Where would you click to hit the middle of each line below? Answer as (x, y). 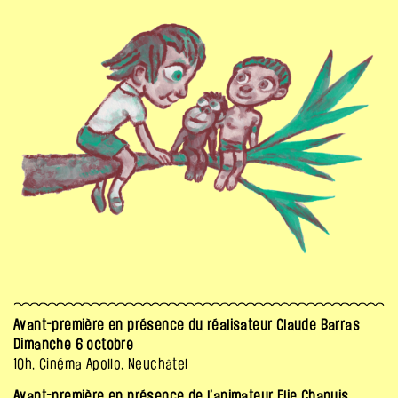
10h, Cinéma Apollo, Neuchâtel (101, 363)
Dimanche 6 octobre (74, 344)
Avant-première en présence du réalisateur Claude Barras (187, 324)
